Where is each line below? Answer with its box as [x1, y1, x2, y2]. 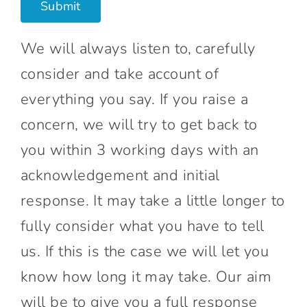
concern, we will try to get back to [20, 114, 258, 135]
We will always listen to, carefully [20, 38, 256, 59]
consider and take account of [20, 63, 219, 84]
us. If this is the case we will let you [20, 241, 269, 262]
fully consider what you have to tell [20, 215, 265, 236]
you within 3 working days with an [20, 139, 259, 160]
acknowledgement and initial [20, 164, 220, 186]
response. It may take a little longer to [20, 190, 285, 211]
